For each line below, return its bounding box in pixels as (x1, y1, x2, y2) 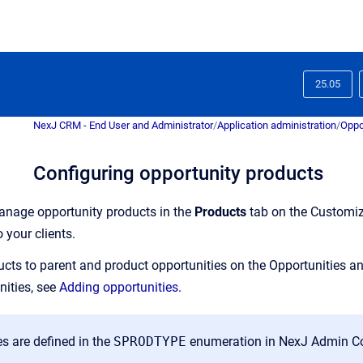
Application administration (217, 119, 336, 131)
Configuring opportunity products (33, 162, 323, 185)
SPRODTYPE (113, 334, 186, 349)
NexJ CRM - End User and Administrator (33, 119, 213, 131)
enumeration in (190, 334, 275, 349)
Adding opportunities (59, 280, 178, 295)
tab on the (250, 204, 307, 220)
